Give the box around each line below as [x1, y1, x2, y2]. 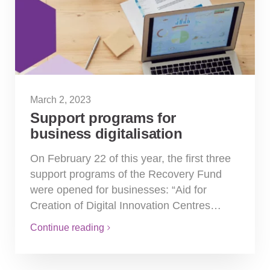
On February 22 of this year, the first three [30, 152, 231, 165]
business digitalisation [30, 125, 183, 142]
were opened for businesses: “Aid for [30, 184, 207, 196]
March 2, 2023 [30, 95, 91, 105]
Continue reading [30, 222, 104, 233]
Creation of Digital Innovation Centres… [30, 199, 221, 212]
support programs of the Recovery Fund [30, 168, 222, 181]
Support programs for [30, 110, 176, 127]
